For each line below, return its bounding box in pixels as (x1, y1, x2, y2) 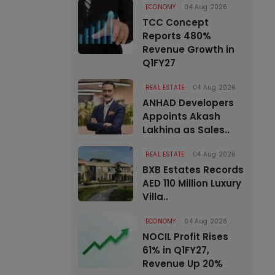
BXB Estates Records (142, 163, 244, 176)
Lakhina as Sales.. (142, 123, 230, 136)
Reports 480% (142, 29, 211, 42)
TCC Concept (142, 16, 209, 29)
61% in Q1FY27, (142, 244, 209, 257)
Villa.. (142, 190, 168, 203)
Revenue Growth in (142, 43, 234, 56)
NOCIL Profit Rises (142, 230, 228, 243)
